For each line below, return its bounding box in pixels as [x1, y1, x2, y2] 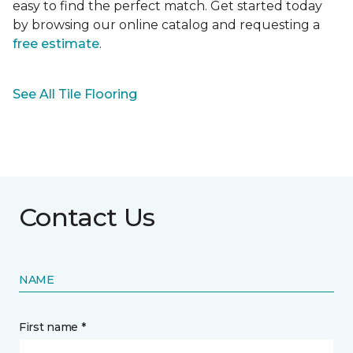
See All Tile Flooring [13, 87, 137, 102]
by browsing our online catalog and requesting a [13, 17, 320, 33]
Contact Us [19, 202, 155, 233]
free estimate [13, 36, 99, 52]
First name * [19, 320, 86, 335]
